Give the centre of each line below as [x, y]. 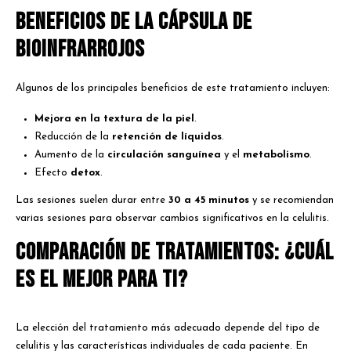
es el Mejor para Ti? [102, 280]
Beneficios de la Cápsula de [134, 22]
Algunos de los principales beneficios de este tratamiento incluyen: [173, 89]
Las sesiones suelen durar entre [92, 200]
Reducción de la [74, 136]
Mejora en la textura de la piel [115, 118]
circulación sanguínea [165, 154]
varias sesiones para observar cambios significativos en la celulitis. [172, 218]
